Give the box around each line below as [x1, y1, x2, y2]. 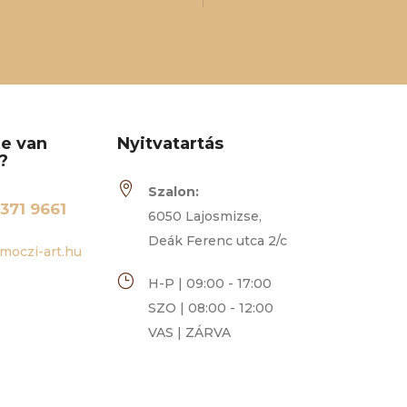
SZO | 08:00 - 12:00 [148, 299, 274, 316]
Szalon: [148, 183, 200, 200]
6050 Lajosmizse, [148, 207, 263, 224]
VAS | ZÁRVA [148, 323, 232, 341]
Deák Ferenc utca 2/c [148, 232, 288, 249]
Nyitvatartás [117, 133, 224, 154]
